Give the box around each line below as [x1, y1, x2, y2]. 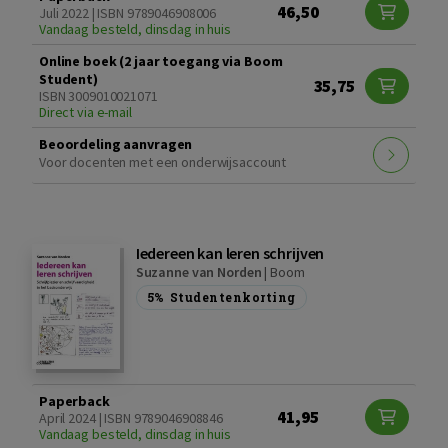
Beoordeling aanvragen [39, 134, 193, 153]
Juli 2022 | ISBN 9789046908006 [39, 3, 217, 22]
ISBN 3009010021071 [39, 86, 158, 105]
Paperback [39, 392, 110, 411]
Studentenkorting [169, 288, 296, 305]
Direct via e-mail [39, 102, 132, 121]
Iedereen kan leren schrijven [135, 242, 325, 263]
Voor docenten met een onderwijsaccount [39, 152, 287, 171]
